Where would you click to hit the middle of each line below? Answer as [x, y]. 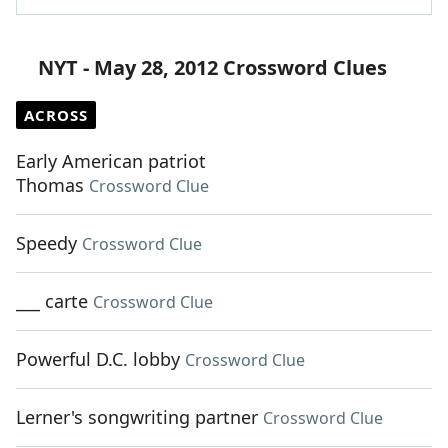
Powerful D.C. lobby [98, 359]
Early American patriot [111, 161]
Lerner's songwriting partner [137, 417]
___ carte [52, 301]
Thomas [50, 185]
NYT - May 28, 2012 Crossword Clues [212, 68]
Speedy [46, 243]
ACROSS [56, 115]
